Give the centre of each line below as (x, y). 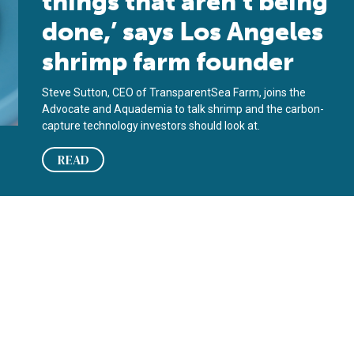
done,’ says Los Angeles (183, 32)
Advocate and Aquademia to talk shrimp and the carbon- (183, 109)
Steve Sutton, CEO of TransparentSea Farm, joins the (174, 92)
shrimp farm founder (168, 62)
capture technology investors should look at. (151, 126)
